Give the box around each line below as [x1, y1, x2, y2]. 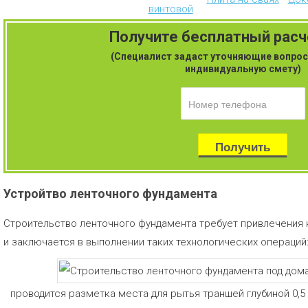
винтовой [148, 3, 193, 15]
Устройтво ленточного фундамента [3, 186, 217, 201]
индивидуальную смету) [184, 63, 301, 74]
